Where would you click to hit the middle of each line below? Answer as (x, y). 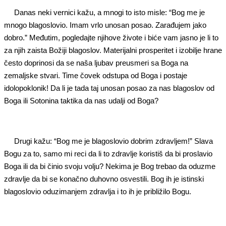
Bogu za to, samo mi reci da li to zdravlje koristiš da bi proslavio (108, 153)
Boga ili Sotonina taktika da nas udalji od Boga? (81, 100)
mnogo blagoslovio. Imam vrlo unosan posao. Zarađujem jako (105, 25)
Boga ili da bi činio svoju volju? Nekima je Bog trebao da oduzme (110, 166)
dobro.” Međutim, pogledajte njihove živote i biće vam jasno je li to (111, 37)
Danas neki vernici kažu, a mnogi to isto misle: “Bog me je (109, 12)
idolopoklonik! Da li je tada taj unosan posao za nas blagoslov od (109, 88)
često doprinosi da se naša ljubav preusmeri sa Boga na (96, 63)
